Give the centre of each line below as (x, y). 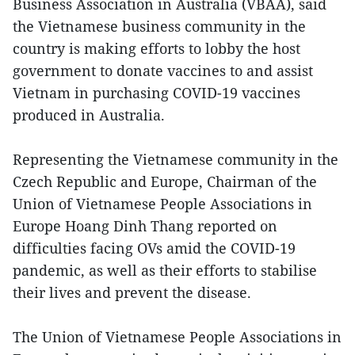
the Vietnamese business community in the (159, 26)
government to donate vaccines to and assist (163, 70)
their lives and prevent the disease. (132, 292)
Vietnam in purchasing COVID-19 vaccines (157, 92)
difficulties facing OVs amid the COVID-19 (154, 248)
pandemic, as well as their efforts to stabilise (165, 270)
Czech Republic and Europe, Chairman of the (165, 181)
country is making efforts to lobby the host (157, 48)
